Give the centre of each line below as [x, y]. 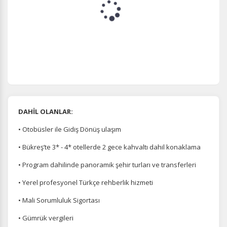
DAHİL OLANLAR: [46, 111]
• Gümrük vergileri [46, 218]
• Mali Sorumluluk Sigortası [59, 200]
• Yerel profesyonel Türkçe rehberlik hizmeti [86, 182]
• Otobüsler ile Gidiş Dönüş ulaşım [70, 129]
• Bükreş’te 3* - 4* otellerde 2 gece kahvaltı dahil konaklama [109, 147]
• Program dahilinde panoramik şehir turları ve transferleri [107, 165]
